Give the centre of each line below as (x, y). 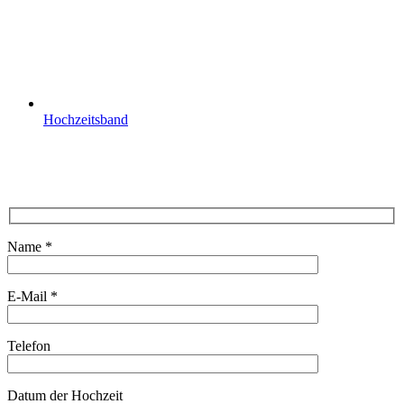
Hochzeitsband (86, 119)
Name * (30, 247)
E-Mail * (32, 297)
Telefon (29, 346)
